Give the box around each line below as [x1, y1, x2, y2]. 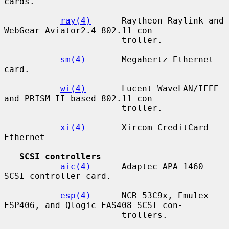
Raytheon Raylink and [91, 15, 224, 26]
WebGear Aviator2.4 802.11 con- [4, 25, 157, 35]
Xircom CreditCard [86, 122, 209, 132]
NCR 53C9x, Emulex [91, 190, 209, 200]
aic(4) [60, 161, 91, 171]
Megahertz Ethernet [86, 54, 214, 64]
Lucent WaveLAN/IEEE [86, 83, 219, 94]
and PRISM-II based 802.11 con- [4, 93, 157, 103]
